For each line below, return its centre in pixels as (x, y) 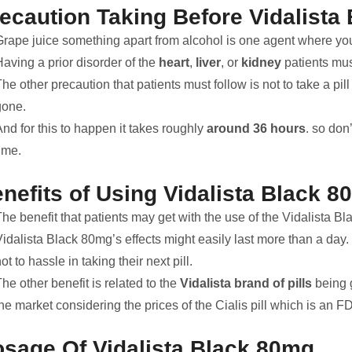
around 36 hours (256, 129)
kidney (261, 63)
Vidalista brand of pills (246, 284)
